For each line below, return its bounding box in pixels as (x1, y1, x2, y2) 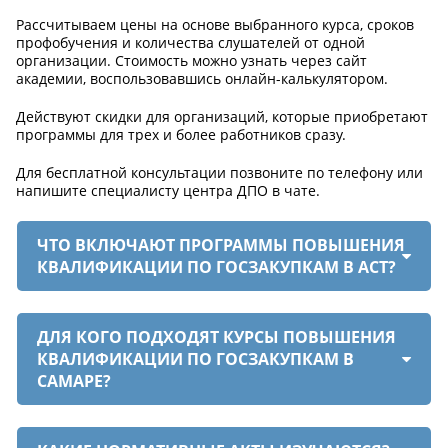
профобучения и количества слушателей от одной (16, 32, 365, 52)
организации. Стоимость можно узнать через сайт (16, 50, 367, 70)
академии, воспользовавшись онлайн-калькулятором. (16, 68, 388, 88)
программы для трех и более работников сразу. (16, 124, 346, 144)
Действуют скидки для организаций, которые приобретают (16, 106, 428, 126)
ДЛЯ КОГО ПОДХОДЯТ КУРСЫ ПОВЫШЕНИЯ (37, 325, 396, 348)
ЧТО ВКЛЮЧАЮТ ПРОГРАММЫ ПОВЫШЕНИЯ (37, 233, 405, 256)
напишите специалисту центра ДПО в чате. (16, 180, 320, 200)
